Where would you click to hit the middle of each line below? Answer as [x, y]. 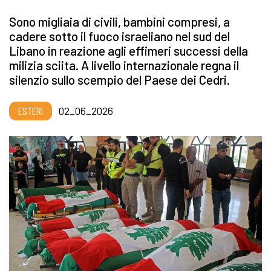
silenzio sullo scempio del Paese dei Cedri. [119, 80]
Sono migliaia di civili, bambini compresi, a [119, 22]
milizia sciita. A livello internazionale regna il [124, 65]
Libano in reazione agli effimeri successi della [129, 51]
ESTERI [31, 111]
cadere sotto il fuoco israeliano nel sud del [119, 36]
